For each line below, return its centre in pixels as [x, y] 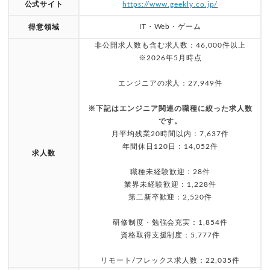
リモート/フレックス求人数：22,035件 [170, 261]
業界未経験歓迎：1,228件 [170, 185]
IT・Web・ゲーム [170, 27]
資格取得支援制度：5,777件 [170, 235]
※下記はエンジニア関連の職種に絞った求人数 [170, 109]
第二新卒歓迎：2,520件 [170, 197]
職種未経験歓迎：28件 [170, 172]
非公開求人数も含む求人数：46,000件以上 [170, 46]
